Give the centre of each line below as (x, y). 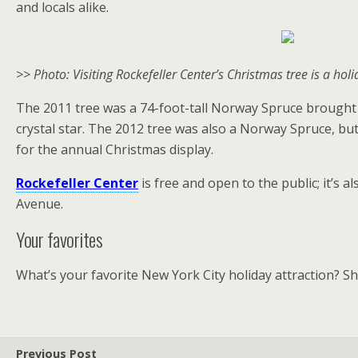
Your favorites (60, 239)
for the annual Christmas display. (115, 149)
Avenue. (40, 204)
